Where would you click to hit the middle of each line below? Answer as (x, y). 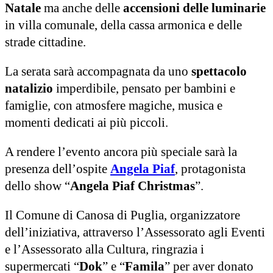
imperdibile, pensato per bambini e (144, 88)
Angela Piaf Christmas (133, 186)
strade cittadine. (45, 42)
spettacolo (219, 71)
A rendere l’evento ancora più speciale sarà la (121, 151)
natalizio (29, 88)
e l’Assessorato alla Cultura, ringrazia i (105, 249)
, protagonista (210, 168)
